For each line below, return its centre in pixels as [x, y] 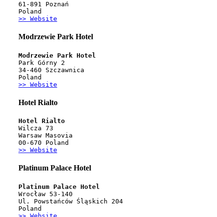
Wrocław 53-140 [46, 194]
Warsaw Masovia [46, 136]
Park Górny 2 [42, 62]
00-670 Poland [44, 143]
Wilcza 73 [36, 128]
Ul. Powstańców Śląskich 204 [71, 201]
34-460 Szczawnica [51, 70]
